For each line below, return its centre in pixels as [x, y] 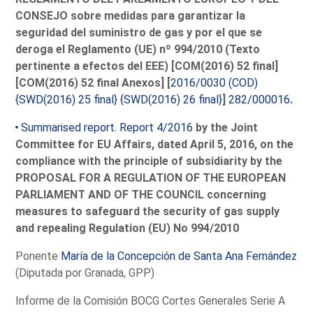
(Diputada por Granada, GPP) [85, 272]
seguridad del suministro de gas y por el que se [139, 32]
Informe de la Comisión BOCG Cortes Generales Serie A [151, 300]
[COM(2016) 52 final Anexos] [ [93, 82]
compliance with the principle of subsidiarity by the [149, 161]
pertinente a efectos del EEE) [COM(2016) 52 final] [147, 66]
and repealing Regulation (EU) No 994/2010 [128, 228]
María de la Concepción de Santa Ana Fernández [179, 256]
